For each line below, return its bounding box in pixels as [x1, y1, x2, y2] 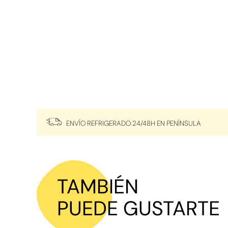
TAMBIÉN [57, 174, 138, 200]
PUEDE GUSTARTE [57, 195, 220, 222]
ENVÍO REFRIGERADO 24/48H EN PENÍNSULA [66, 119, 201, 128]
